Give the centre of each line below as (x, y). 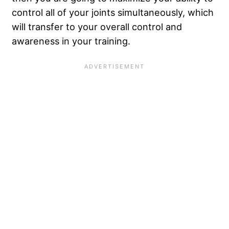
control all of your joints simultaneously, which (113, 12)
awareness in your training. (71, 41)
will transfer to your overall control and (97, 26)
